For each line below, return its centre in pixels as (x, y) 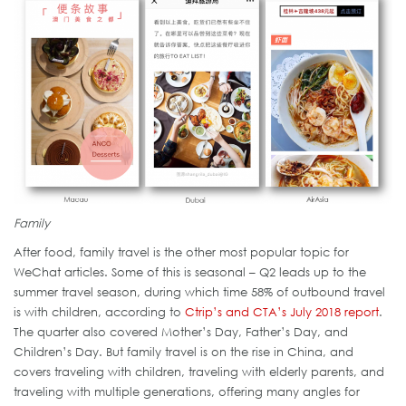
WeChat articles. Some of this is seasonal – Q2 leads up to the (190, 272)
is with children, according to (99, 312)
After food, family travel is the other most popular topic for (181, 252)
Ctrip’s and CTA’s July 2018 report (282, 312)
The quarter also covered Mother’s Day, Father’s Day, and (181, 332)
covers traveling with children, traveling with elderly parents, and (199, 372)
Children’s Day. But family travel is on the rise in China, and (184, 352)
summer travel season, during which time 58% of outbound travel (199, 292)
